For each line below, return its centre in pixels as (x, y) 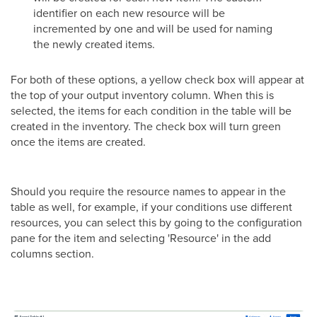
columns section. (52, 253)
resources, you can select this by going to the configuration (156, 222)
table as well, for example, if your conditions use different (151, 206)
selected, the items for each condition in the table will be (151, 110)
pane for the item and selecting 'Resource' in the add (141, 237)
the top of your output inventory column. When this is (142, 94)
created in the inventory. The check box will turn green (146, 126)
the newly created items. (94, 44)
